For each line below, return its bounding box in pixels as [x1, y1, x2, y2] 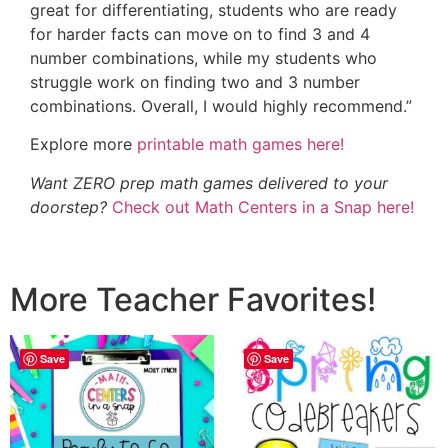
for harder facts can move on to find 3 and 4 [30, 23, 370, 44]
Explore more [30, 134, 137, 155]
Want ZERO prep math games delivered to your [30, 172, 388, 193]
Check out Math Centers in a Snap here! [112, 196, 414, 217]
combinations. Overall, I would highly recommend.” [30, 95, 412, 116]
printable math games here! [137, 134, 344, 155]
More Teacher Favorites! [10, 280, 376, 320]
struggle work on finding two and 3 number [30, 71, 360, 92]
